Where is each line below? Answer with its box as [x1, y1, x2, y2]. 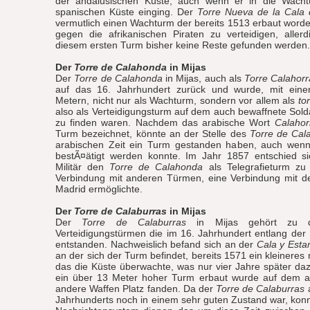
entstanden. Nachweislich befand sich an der [55, 239, 257, 250]
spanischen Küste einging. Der [55, 6, 197, 17]
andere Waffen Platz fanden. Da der [55, 283, 216, 294]
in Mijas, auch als [162, 73, 245, 84]
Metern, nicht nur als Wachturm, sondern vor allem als [55, 95, 298, 106]
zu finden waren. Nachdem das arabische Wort [55, 117, 275, 128]
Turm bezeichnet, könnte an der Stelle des [55, 128, 250, 139]
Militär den [55, 161, 110, 172]
